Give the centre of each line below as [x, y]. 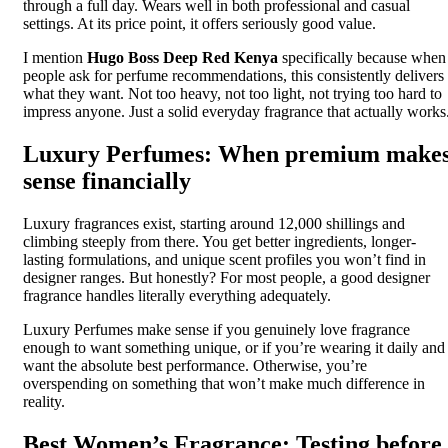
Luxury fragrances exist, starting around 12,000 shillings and [214, 224]
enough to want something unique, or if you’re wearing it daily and [234, 348]
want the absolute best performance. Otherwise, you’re [195, 366]
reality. [44, 402]
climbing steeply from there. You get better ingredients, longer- [219, 242]
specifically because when [362, 58]
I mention [53, 58]
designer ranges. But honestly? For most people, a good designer [226, 278]
